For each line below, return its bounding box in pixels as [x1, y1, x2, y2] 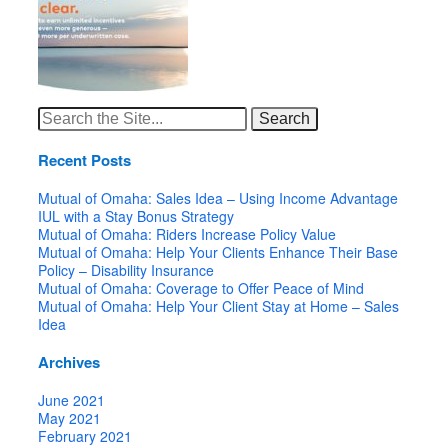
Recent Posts [38, 149, 132, 172]
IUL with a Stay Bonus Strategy [38, 206, 235, 226]
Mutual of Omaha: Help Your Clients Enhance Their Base [38, 242, 399, 262]
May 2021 [38, 407, 102, 428]
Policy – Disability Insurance [38, 260, 215, 280]
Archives [38, 350, 101, 373]
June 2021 [38, 389, 106, 410]
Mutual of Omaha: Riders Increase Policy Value [38, 224, 337, 244]
